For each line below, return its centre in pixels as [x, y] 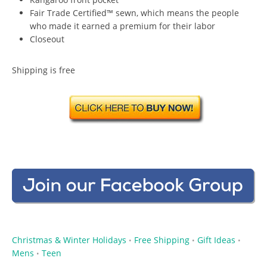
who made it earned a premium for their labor [122, 26]
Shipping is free [44, 70]
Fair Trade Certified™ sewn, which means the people [134, 13]
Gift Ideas [216, 240]
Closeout [47, 39]
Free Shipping [162, 240]
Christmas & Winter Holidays [69, 240]
